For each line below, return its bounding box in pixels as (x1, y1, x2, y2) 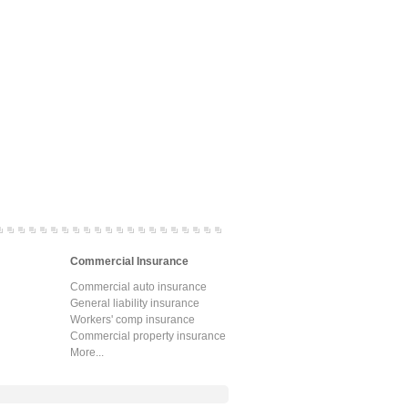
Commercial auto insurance (70, 280, 207, 293)
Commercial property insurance (70, 329, 226, 342)
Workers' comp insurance (70, 312, 195, 326)
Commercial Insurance (70, 254, 189, 268)
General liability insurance (70, 296, 199, 310)
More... (70, 345, 104, 359)
